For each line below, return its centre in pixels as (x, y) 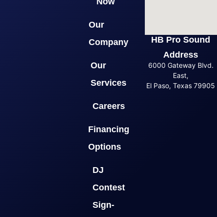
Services (108, 83)
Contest (108, 187)
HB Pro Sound (181, 39)
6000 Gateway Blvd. (181, 65)
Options (104, 147)
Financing (108, 129)
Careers (108, 106)
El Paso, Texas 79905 (181, 85)
